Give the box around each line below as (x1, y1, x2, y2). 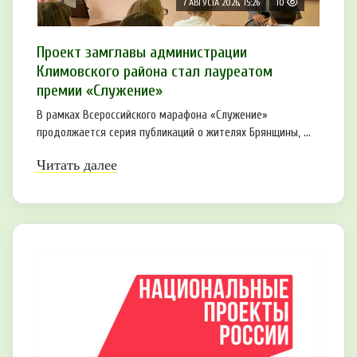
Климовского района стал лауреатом (37, 61, 273, 80)
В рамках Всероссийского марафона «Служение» (37, 108, 268, 122)
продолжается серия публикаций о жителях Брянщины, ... (37, 125, 311, 139)
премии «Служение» (37, 80, 163, 100)
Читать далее (37, 156, 117, 173)
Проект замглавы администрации (37, 42, 247, 61)
